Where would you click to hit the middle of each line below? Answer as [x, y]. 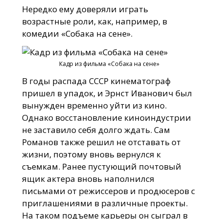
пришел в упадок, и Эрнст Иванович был [107, 93]
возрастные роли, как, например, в [94, 21]
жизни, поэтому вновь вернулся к [91, 154]
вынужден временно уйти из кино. [94, 106]
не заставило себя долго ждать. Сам [96, 130]
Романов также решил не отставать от [101, 142]
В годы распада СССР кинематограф [96, 81]
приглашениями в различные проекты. [105, 203]
